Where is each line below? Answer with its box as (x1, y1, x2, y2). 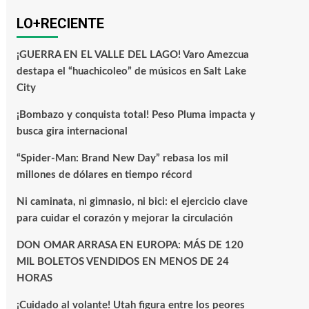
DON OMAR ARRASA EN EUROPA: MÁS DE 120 (16, 240, 243, 251)
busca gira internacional (16, 126, 130, 137)
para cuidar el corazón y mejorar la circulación (16, 213, 232, 224)
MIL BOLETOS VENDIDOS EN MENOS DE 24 (16, 257, 229, 268)
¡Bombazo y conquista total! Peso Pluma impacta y (16, 110, 255, 121)
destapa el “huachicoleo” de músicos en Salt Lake (16, 66, 246, 77)
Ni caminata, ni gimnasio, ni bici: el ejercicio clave (16, 197, 248, 208)
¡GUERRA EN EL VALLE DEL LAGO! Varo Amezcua (16, 50, 249, 61)
